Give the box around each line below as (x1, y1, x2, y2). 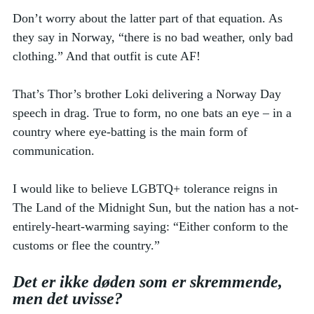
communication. (13, 143, 98, 158)
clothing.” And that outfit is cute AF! (13, 48, 204, 63)
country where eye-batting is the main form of (13, 124, 251, 139)
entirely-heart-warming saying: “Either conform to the (13, 219, 292, 233)
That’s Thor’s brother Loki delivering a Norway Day (13, 86, 285, 101)
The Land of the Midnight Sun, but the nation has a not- (13, 200, 299, 214)
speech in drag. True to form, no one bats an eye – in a (13, 105, 295, 120)
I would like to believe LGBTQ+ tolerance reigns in (13, 181, 281, 196)
